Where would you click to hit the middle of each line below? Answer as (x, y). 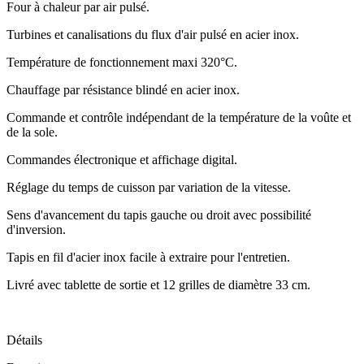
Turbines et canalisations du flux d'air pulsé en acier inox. (153, 34)
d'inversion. (36, 229)
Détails (24, 340)
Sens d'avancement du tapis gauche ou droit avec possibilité (159, 214)
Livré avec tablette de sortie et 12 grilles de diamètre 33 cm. (158, 284)
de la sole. (32, 132)
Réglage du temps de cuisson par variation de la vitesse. (149, 187)
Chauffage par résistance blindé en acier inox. (123, 89)
